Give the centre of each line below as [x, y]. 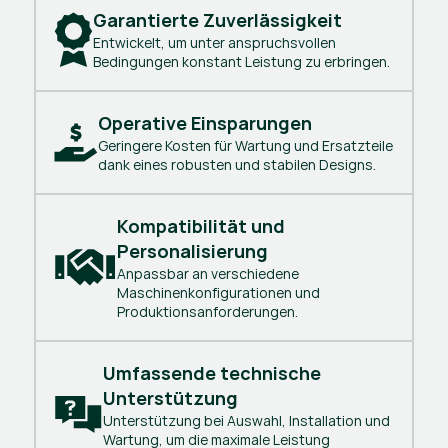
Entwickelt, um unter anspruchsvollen [214, 42]
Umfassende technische [211, 373]
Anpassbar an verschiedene [207, 273]
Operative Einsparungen [204, 123]
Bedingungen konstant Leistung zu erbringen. [241, 61]
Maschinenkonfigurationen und [218, 292]
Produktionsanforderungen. [207, 311]
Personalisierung [192, 251]
